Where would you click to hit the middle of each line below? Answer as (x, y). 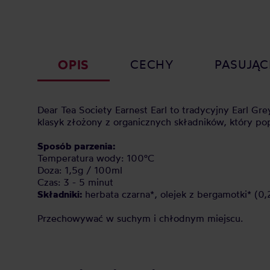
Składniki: (60, 194)
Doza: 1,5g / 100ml (80, 170)
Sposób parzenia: (76, 146)
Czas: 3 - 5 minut (75, 182)
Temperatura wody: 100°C (96, 158)
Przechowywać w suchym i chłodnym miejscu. (140, 218)
